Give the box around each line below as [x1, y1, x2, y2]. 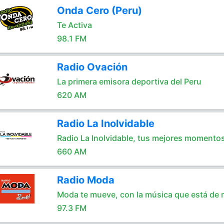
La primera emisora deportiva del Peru [56, 76, 201, 86]
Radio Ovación [56, 61, 127, 73]
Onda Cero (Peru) [56, 4, 142, 16]
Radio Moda [56, 174, 114, 186]
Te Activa [56, 20, 92, 30]
